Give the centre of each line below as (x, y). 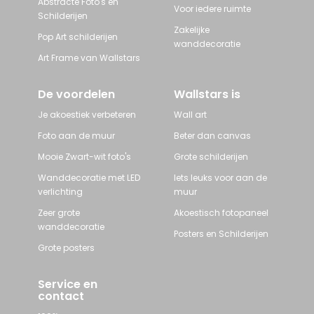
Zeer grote (59, 213)
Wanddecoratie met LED (89, 178)
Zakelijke (192, 30)
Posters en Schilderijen (221, 234)
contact (61, 296)
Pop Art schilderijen (78, 37)
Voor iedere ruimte (212, 9)
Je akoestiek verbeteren (87, 115)
